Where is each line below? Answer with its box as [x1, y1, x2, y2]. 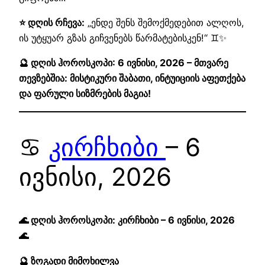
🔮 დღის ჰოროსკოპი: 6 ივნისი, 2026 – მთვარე [19, 57, 228, 69]
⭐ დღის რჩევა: [19, 16, 85, 28]
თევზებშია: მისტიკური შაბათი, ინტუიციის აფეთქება [19, 72, 245, 85]
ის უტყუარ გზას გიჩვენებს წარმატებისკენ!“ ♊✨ [19, 31, 227, 44]
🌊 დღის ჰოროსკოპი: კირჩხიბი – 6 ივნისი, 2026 [19, 214, 235, 227]
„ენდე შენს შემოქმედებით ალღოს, [85, 16, 244, 28]
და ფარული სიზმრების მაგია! [19, 88, 151, 100]
